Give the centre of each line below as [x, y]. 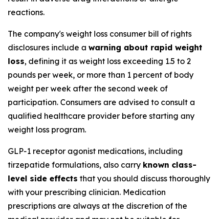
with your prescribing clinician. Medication [87, 192]
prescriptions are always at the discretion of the [98, 206]
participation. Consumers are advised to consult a [101, 102]
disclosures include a [48, 47]
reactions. [26, 12]
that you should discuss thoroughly [144, 178]
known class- [170, 165]
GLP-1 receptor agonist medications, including [95, 151]
